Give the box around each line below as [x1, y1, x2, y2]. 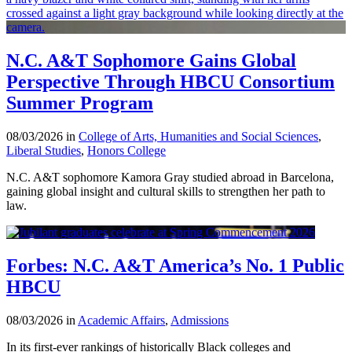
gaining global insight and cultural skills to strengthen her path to [6, 184, 325, 198]
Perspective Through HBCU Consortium [6, 71, 335, 92]
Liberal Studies [6, 143, 81, 157]
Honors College [87, 143, 166, 157]
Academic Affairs [78, 313, 165, 327]
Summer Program [6, 92, 153, 113]
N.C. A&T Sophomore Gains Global [6, 49, 296, 71]
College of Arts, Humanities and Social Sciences [79, 129, 318, 143]
